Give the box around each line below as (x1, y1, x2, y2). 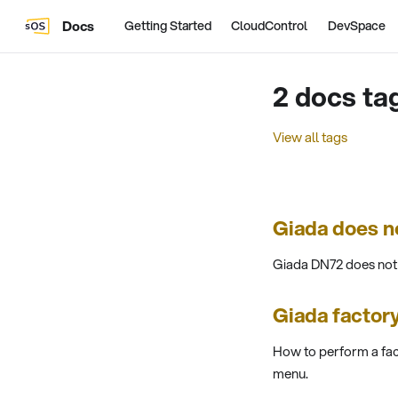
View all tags (273, 127, 347, 147)
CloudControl (231, 17, 308, 35)
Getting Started (123, 17, 211, 35)
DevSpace (327, 17, 386, 35)
